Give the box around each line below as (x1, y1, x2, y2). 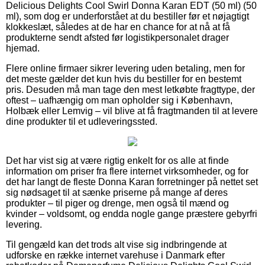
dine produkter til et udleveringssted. (6, 116, 157, 127)
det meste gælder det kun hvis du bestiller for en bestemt (6, 73, 241, 84)
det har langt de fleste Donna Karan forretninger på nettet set (6, 176, 258, 187)
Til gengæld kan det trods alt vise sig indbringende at (6, 239, 227, 250)
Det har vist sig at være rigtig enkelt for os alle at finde (6, 155, 229, 166)
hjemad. (6, 43, 40, 53)
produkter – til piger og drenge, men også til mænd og (6, 198, 229, 208)
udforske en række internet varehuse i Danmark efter (6, 250, 225, 260)
